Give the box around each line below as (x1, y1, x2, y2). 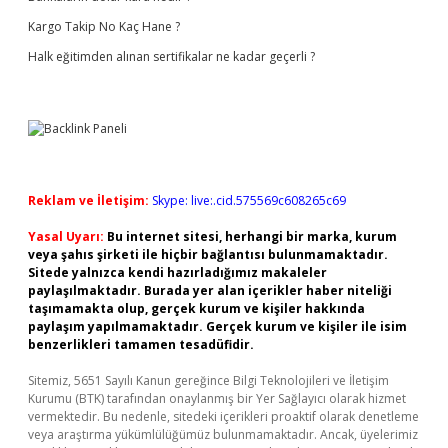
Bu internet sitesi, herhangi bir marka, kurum (107, 228, 397, 245)
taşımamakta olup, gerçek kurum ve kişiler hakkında (28, 300, 365, 317)
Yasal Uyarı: (28, 228, 104, 245)
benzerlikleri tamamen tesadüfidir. (28, 336, 254, 353)
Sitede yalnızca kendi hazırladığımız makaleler (28, 264, 327, 281)
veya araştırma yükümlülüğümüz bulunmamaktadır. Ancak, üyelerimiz (28, 426, 418, 443)
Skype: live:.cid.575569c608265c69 (152, 192, 346, 209)
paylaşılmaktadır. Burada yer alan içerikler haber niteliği (28, 282, 392, 299)
